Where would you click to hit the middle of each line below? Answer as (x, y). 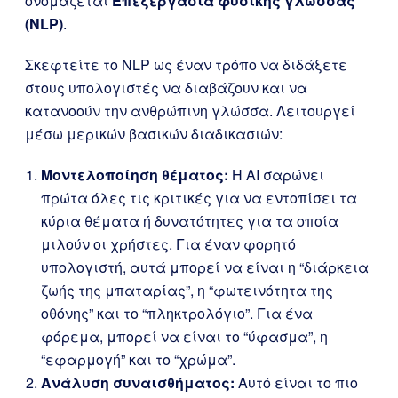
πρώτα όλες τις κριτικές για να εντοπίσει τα (199, 198)
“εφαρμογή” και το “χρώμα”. (138, 359)
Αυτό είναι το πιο (296, 382)
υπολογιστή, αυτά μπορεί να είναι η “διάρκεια (205, 267)
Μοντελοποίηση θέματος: (135, 175)
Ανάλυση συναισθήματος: (138, 382)
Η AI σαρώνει (276, 175)
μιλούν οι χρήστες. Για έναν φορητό (168, 244)
